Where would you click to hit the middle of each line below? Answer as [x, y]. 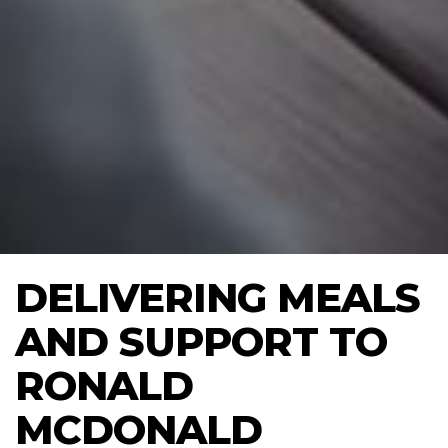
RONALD [104, 385]
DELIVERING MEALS [217, 297]
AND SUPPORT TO [201, 341]
